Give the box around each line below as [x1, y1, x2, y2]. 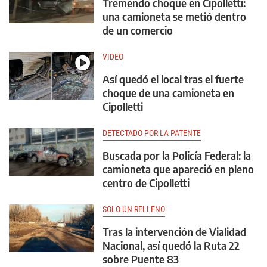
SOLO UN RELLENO [103, 204, 165, 214]
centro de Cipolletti [103, 176, 190, 190]
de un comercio [103, 23, 173, 37]
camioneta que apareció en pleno [103, 162, 254, 176]
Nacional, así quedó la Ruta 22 [103, 238, 240, 252]
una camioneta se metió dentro [103, 10, 246, 23]
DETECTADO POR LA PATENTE [103, 128, 201, 138]
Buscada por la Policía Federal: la [103, 148, 251, 162]
